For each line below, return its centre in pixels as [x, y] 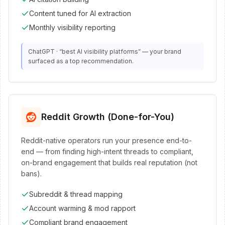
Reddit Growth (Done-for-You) [108, 117]
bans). [31, 174]
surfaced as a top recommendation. [81, 61]
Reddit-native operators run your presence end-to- [106, 140]
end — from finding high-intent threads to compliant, [107, 151]
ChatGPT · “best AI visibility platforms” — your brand [105, 51]
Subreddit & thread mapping [76, 194]
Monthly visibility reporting [72, 27]
